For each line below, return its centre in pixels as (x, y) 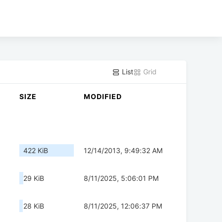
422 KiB (36, 151)
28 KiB (34, 206)
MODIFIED (103, 97)
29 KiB (34, 178)
